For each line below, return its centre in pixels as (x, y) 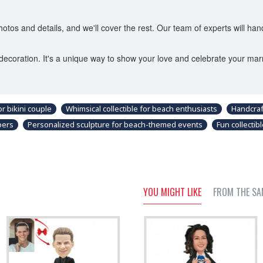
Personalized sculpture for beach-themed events (115, 124)
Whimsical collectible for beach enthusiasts (141, 109)
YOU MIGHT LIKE (172, 192)
